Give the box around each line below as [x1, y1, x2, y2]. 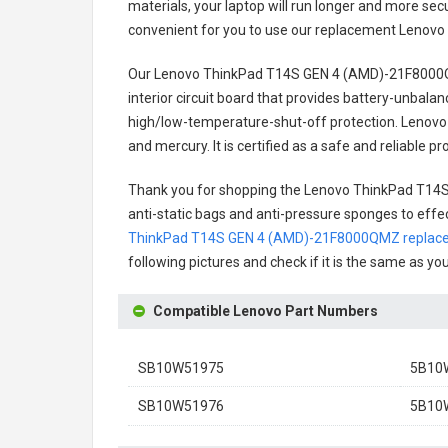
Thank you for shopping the [128, 182, 304, 198]
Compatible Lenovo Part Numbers [153, 303, 378, 319]
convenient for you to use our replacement [128, 22, 399, 38]
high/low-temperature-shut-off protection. [128, 114, 398, 130]
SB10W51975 [138, 360, 224, 376]
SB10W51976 [138, 398, 224, 414]
